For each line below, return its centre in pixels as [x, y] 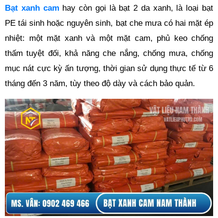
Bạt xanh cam [32, 8]
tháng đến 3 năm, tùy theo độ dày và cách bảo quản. [100, 83]
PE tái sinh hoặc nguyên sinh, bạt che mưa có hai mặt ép [109, 23]
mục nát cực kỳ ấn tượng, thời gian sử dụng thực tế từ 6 [109, 68]
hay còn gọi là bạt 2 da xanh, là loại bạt [136, 8]
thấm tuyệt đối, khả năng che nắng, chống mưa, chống [109, 53]
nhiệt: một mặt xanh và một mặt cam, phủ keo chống [109, 38]
